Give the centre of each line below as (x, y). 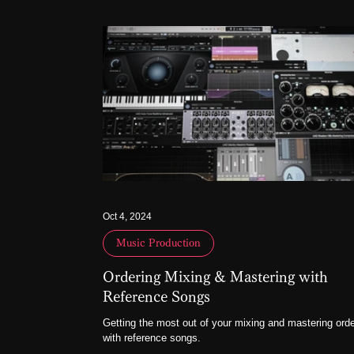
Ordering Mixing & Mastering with (215, 277)
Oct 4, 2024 (127, 217)
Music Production (158, 243)
